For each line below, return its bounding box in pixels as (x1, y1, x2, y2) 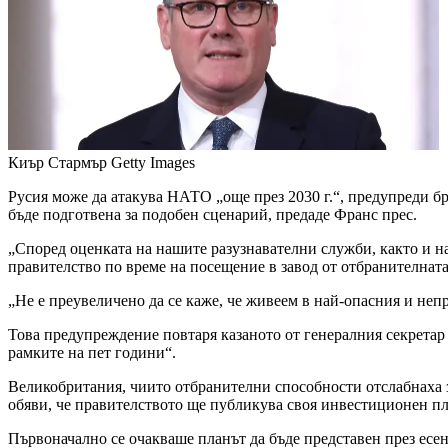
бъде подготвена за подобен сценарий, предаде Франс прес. (8, 206, 417, 224)
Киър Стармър (8, 154, 107, 172)
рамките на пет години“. (8, 344, 176, 362)
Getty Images (111, 154, 195, 172)
